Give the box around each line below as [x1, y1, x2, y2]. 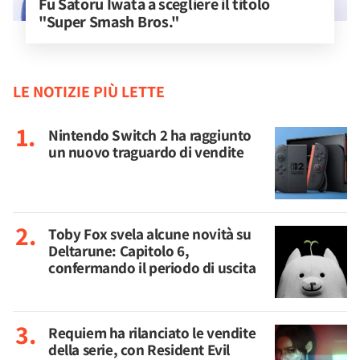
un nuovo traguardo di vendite [48, 141, 244, 162]
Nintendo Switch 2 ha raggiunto [48, 125, 252, 145]
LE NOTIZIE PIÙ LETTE [13, 81, 165, 102]
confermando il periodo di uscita [48, 257, 256, 278]
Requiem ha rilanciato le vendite [48, 322, 256, 343]
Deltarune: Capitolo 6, [48, 240, 190, 261]
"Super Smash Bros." [39, 11, 179, 32]
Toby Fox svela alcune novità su [48, 223, 252, 244]
